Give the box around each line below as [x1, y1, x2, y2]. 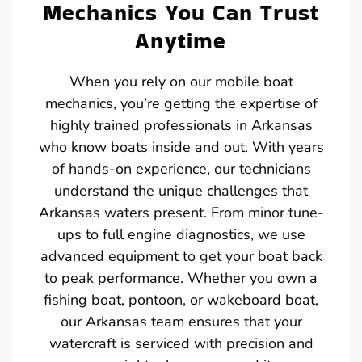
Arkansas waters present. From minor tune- [38, 202, 324, 222]
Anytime [135, 25, 227, 56]
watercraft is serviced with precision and [48, 333, 314, 353]
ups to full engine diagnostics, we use [57, 224, 305, 244]
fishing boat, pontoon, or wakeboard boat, [44, 289, 318, 309]
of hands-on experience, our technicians [51, 158, 311, 179]
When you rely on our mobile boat [69, 71, 293, 91]
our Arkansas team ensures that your [60, 311, 302, 331]
